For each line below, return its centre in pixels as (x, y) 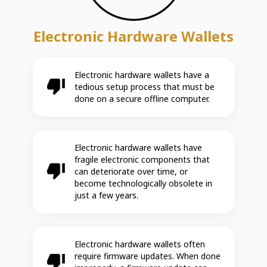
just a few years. (106, 195)
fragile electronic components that (142, 159)
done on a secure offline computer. (142, 98)
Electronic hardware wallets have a (142, 74)
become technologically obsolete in (143, 183)
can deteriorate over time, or (131, 171)
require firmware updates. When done (147, 256)
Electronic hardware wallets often (139, 244)
